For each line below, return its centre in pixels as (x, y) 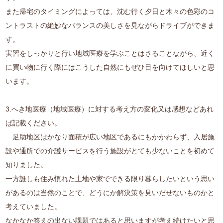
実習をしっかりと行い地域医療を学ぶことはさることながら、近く (110, 54)
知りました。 (27, 165)
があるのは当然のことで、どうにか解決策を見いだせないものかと (110, 193)
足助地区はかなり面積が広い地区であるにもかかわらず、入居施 (110, 137)
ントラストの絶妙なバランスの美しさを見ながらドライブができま (110, 26)
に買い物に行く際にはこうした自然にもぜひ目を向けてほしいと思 (110, 67)
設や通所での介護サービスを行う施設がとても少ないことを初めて (110, 151)
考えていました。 (34, 207)
